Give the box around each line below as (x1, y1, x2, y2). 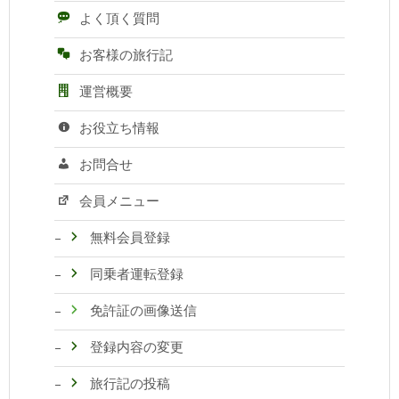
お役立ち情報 (78, 118, 159, 136)
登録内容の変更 (89, 337, 183, 355)
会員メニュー (78, 191, 159, 209)
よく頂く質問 (78, 9, 159, 28)
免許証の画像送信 (89, 300, 197, 319)
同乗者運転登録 (89, 264, 183, 282)
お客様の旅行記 (78, 45, 173, 64)
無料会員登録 (89, 227, 170, 246)
